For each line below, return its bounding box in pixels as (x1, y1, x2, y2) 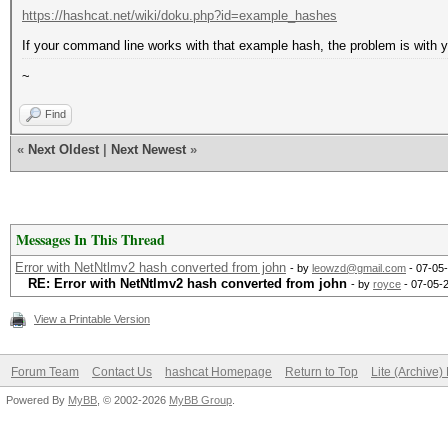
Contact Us (92, 365, 152, 379)
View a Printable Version (34, 313, 150, 325)
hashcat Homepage (165, 365, 272, 379)
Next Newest (111, 142, 186, 157)
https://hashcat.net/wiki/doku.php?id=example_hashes (22, 8, 337, 23)
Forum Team (11, 365, 79, 379)
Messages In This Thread (16, 229, 165, 250)
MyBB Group (169, 394, 232, 406)
